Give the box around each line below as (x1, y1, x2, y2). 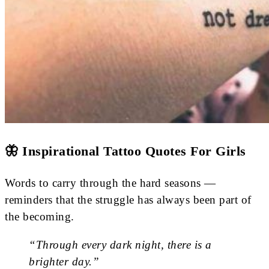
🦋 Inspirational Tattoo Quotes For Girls (5, 144, 246, 159)
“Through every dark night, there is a (29, 238, 212, 251)
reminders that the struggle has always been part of (5, 193, 252, 206)
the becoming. (5, 210, 74, 223)
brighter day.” (29, 255, 99, 268)
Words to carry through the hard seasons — (5, 176, 216, 189)
